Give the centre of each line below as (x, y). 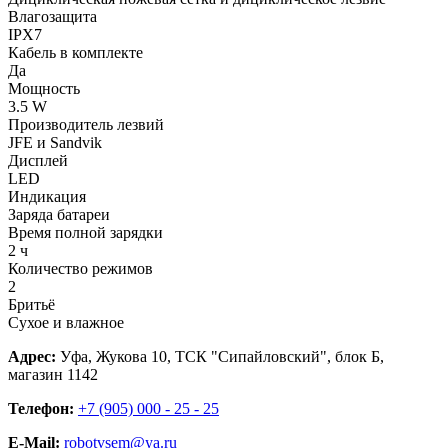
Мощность (44, 89)
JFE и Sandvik (55, 143)
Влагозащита (52, 17)
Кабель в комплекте (75, 53)
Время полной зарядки (85, 233)
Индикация (47, 197)
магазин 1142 (53, 375)
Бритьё (31, 305)
